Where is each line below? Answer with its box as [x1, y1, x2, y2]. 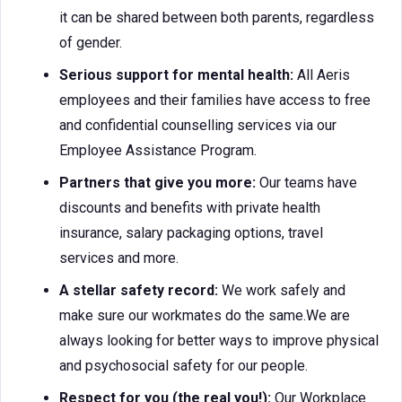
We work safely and [222, 282, 345, 299]
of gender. [59, 34, 122, 51]
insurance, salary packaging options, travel [59, 224, 323, 241]
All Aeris [297, 66, 350, 83]
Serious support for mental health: [59, 66, 297, 83]
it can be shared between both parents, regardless [59, 9, 374, 26]
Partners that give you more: [59, 174, 259, 191]
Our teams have [259, 174, 357, 191]
